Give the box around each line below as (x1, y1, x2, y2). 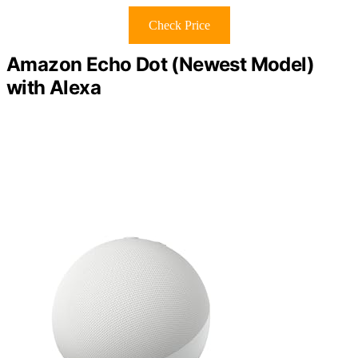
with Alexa (6, 75, 101, 99)
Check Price (148, 18, 210, 32)
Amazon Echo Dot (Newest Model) (6, 52, 314, 76)
